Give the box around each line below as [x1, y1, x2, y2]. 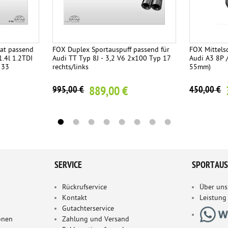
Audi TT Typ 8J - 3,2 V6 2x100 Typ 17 [52, 54, 172, 64]
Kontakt [62, 193, 87, 204]
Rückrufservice [62, 183, 107, 193]
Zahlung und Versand [62, 215, 129, 225]
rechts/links [52, 63, 89, 73]
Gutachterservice [62, 204, 114, 214]
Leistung [199, 193, 226, 204]
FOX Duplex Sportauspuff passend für [52, 45, 170, 55]
